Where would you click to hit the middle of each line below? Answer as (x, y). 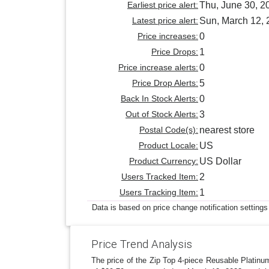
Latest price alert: (165, 20)
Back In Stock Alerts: (159, 98)
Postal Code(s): (169, 130)
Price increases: (168, 36)
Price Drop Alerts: (165, 83)
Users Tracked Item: (160, 177)
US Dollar (220, 161)
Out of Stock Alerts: (162, 114)
